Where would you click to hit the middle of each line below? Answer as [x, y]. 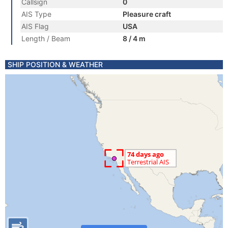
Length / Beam [46, 38]
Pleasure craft [147, 14]
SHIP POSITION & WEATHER [55, 64]
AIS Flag [35, 26]
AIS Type [36, 14]
